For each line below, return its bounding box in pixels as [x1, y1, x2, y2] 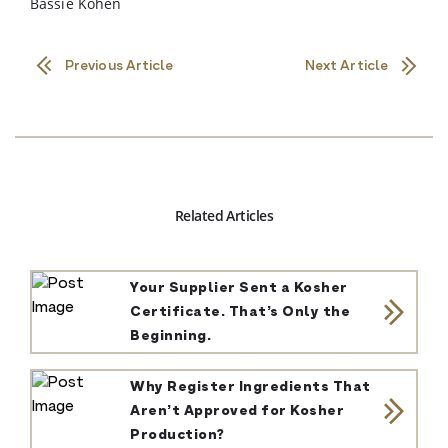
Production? [130, 425, 225, 446]
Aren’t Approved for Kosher [130, 401, 345, 422]
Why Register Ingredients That [130, 377, 371, 398]
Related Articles [174, 206, 274, 225]
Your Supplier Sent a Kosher [130, 278, 348, 299]
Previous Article [65, 57, 174, 76]
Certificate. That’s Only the [130, 302, 351, 323]
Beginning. [130, 326, 212, 347]
